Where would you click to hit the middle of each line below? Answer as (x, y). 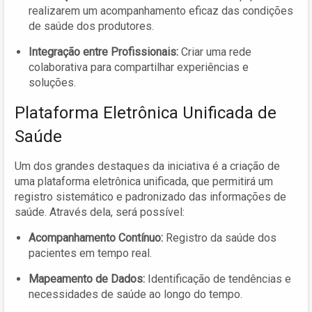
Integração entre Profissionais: (103, 52)
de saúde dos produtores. (91, 26)
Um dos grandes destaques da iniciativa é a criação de (147, 166)
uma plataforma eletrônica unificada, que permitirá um (144, 182)
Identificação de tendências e (218, 279)
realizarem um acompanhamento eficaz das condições (161, 11)
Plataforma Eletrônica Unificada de (146, 113)
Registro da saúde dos (220, 238)
